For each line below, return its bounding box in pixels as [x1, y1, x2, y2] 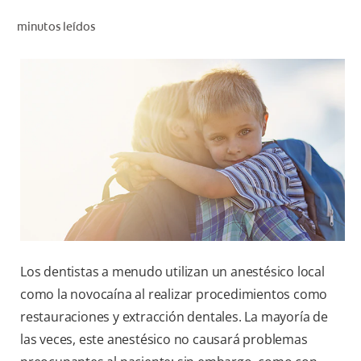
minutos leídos [16, 19, 95, 34]
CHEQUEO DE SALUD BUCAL [200, 17, 335, 31]
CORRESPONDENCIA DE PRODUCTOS [153, 33, 335, 47]
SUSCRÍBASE [268, 176, 335, 189]
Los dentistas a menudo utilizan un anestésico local [20, 263, 325, 281]
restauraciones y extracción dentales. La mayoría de [20, 308, 328, 326]
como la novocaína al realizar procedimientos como [20, 285, 328, 304]
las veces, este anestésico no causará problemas [20, 330, 308, 349]
